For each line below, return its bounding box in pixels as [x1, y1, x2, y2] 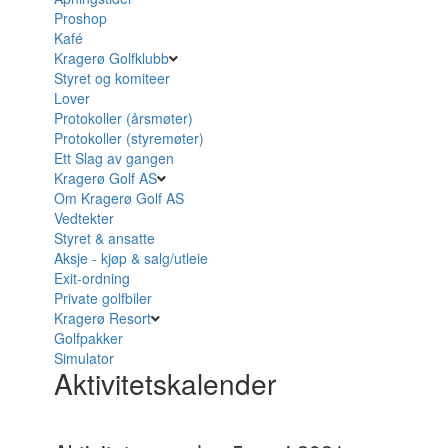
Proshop [53, 8, 107, 28]
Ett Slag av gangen [53, 148, 174, 168]
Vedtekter [53, 208, 114, 228]
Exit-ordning [53, 268, 130, 288]
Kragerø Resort [53, 308, 151, 328]
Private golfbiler [53, 288, 152, 308]
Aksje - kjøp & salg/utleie [53, 248, 208, 268]
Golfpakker [53, 328, 127, 348]
